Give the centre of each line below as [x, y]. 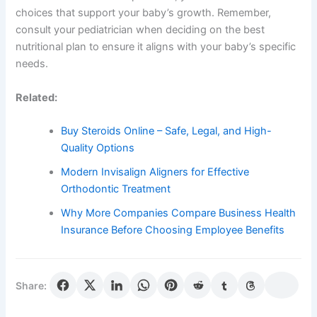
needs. [32, 64]
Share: [31, 285]
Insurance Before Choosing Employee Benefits [173, 230]
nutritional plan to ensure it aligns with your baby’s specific [156, 47]
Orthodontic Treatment [116, 189]
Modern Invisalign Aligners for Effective [155, 172]
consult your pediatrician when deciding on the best [140, 30]
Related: [37, 97]
